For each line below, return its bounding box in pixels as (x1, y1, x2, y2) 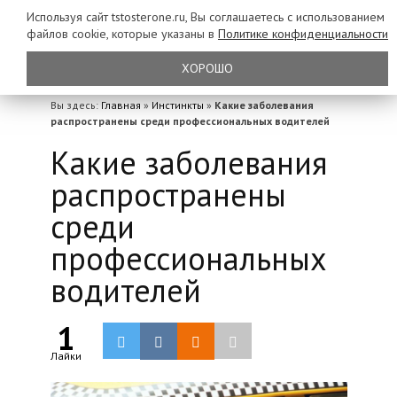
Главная (100, 98, 141, 112)
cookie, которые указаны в (72, 26, 218, 42)
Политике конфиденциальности (218, 26, 388, 42)
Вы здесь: (50, 98, 101, 112)
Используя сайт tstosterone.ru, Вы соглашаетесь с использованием (27, 9, 385, 25)
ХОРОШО (182, 60, 233, 76)
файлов (27, 26, 72, 42)
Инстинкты (151, 98, 204, 112)
